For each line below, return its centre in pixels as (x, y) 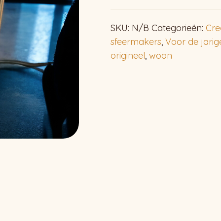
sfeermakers (136, 42)
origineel (128, 55)
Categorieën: (179, 28)
